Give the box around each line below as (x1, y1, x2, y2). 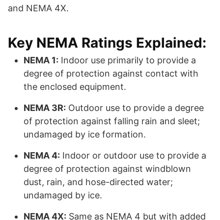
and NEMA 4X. (8, 3, 69, 14)
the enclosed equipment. (24, 82, 126, 92)
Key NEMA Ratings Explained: (8, 34, 206, 52)
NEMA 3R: (24, 103, 66, 113)
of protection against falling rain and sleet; (24, 116, 200, 127)
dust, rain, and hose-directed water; (24, 177, 173, 188)
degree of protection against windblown (24, 164, 191, 174)
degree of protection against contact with (24, 68, 198, 79)
